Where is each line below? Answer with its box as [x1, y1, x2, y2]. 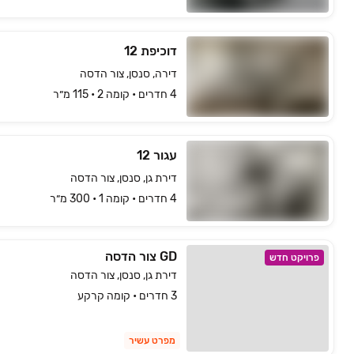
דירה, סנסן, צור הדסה [80, 67, 177, 81]
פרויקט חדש [269, 252, 319, 263]
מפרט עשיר [129, 335, 175, 346]
